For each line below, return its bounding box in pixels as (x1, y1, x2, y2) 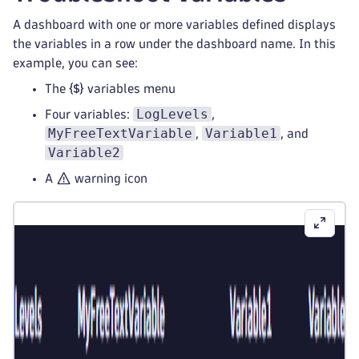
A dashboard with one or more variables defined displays (13, 18, 336, 30)
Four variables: (45, 108, 133, 120)
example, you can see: (13, 57, 138, 69)
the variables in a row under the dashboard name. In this (13, 38, 336, 50)
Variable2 (48, 145, 120, 160)
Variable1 (205, 126, 277, 141)
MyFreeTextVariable (48, 126, 192, 141)
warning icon (71, 172, 148, 184)
